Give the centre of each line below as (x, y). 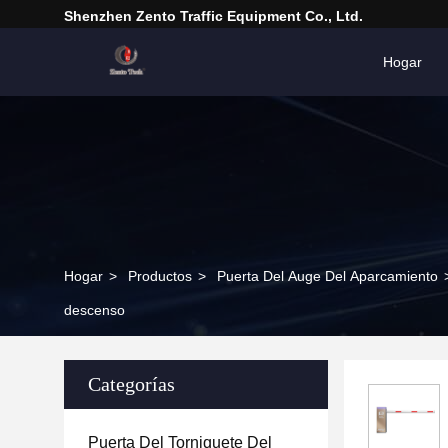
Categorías (131, 384)
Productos (160, 276)
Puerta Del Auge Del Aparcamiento (327, 276)
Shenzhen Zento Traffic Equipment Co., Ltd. (213, 16)
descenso (94, 310)
